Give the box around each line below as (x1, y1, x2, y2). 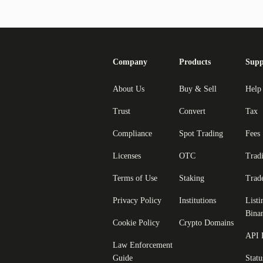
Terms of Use (113, 173, 157, 183)
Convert (179, 106, 205, 116)
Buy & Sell (179, 84, 217, 93)
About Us (113, 84, 144, 93)
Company (113, 57, 147, 66)
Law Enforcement (113, 240, 173, 249)
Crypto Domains (179, 218, 234, 227)
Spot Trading (179, 129, 223, 138)
